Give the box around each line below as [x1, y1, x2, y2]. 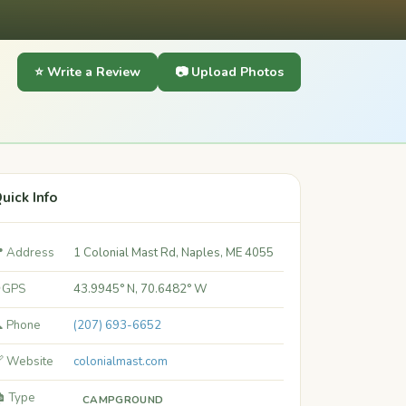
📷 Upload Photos [175, 63, 284, 81]
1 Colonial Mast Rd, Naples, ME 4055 [73, 245, 274, 261]
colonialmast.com [73, 353, 168, 370]
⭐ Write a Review [34, 63, 140, 81]
